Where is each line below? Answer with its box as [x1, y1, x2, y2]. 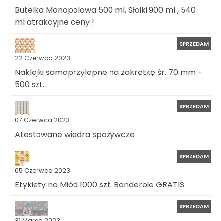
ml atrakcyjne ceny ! [15, 16, 94, 28]
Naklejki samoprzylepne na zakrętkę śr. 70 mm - [15, 66, 202, 78]
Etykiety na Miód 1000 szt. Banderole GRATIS [15, 179, 184, 190]
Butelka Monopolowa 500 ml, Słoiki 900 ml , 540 [15, 4, 196, 16]
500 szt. [15, 78, 44, 90]
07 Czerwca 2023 [15, 116, 70, 125]
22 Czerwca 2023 [15, 53, 70, 62]
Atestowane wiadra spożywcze [15, 128, 135, 140]
